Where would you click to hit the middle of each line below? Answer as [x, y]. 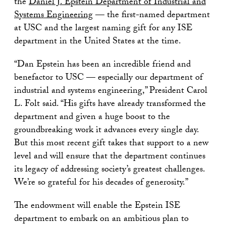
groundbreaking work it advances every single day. [106, 131]
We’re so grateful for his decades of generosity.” [101, 183]
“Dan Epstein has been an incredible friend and [102, 65]
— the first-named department [151, 16]
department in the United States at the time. [98, 42]
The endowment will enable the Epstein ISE [97, 206]
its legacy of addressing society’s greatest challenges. [109, 170]
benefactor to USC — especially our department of [108, 78]
